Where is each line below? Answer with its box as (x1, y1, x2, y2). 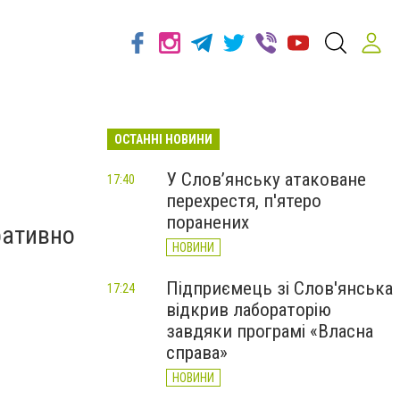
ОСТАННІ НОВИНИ (114, 132, 212, 146)
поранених (166, 212, 249, 233)
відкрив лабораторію (166, 299, 331, 321)
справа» (166, 342, 228, 363)
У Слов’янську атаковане (166, 169, 366, 190)
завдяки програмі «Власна (166, 321, 373, 342)
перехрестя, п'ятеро (166, 190, 321, 212)
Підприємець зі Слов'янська (166, 278, 393, 299)
